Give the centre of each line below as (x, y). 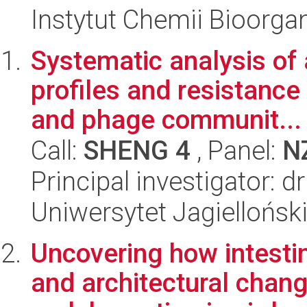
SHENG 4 (137, 150)
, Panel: (236, 150)
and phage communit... (166, 120)
